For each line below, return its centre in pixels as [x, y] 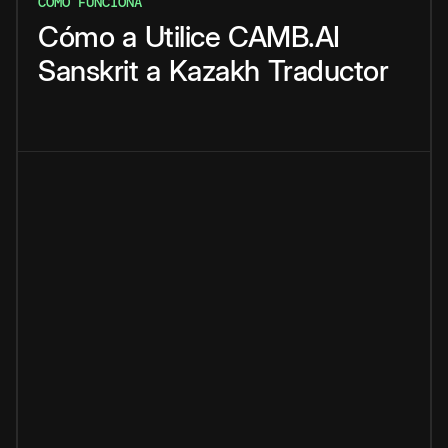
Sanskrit [88, 71]
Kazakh [214, 71]
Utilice [182, 37]
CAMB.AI [284, 37]
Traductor [327, 71]
